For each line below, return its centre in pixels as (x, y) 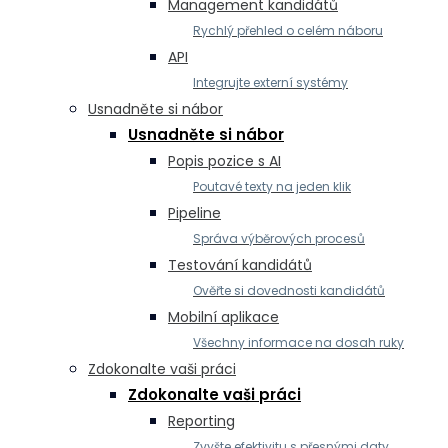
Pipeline (194, 213)
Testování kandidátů (240, 265)
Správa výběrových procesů (279, 238)
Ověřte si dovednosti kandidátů (289, 290)
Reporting (201, 421)
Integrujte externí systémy (270, 82)
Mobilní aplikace (223, 317)
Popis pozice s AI (224, 161)
